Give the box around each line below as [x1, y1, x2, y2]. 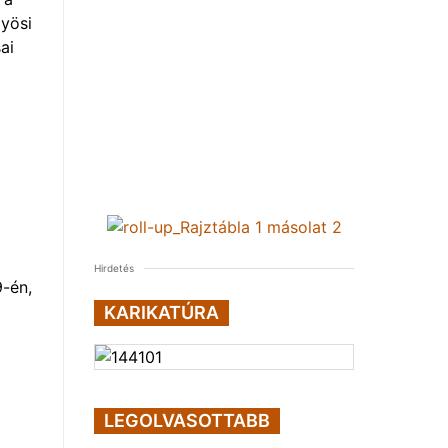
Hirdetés [94, 262, 134, 274]
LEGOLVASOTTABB [104, 410, 270, 431]
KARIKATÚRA [104, 302, 219, 323]
